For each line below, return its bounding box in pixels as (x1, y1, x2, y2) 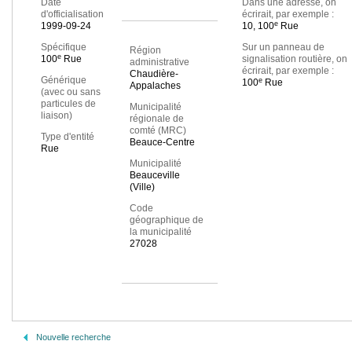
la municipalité (129, 226, 192, 238)
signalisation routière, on (241, 53, 347, 65)
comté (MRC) (129, 125, 186, 137)
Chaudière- (129, 68, 178, 80)
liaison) (41, 110, 72, 122)
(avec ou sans (41, 86, 101, 98)
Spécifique (41, 42, 86, 53)
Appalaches (129, 80, 181, 92)
